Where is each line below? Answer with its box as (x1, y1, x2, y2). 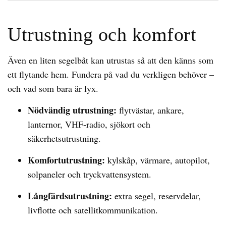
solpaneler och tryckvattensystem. (28, 168, 151, 180)
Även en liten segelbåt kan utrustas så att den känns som (8, 54, 213, 66)
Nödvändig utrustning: (28, 103, 117, 117)
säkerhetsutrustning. (28, 132, 101, 144)
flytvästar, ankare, (117, 104, 184, 116)
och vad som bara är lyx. (8, 82, 98, 94)
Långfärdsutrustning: (28, 189, 112, 202)
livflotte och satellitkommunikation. (28, 204, 158, 216)
